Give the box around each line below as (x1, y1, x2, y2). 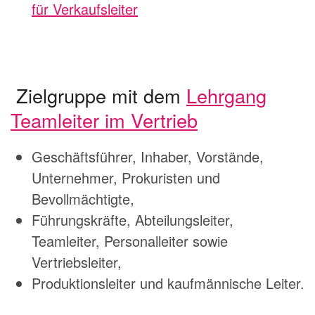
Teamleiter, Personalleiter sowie (32, 230, 228, 251)
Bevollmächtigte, (32, 188, 134, 209)
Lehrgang (186, 81, 266, 109)
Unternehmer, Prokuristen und (32, 167, 220, 188)
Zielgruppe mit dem (11, 81, 186, 109)
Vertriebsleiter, (32, 251, 122, 272)
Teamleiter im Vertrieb (11, 105, 198, 134)
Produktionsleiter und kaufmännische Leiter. (32, 272, 304, 293)
